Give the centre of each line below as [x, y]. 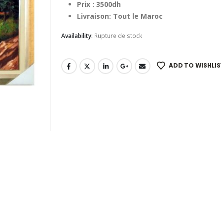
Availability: [77, 36]
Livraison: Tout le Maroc [120, 16]
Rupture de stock [118, 36]
